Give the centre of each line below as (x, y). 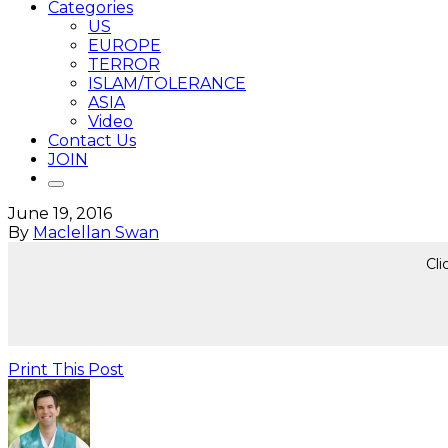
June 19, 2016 (60, 213)
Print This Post (66, 369)
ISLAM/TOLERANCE (167, 83)
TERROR (124, 64)
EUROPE (124, 45)
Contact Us (92, 140)
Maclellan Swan (96, 232)
